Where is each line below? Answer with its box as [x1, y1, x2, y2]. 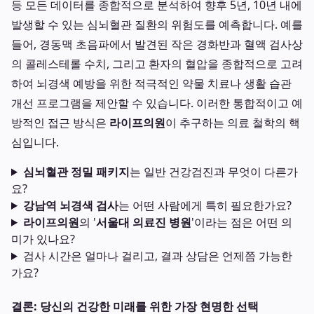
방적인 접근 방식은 [11, 115, 109, 130]
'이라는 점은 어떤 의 [191, 214, 292, 230]
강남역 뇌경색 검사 [22, 198, 118, 213]
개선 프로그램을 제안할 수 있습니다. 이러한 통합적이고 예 [11, 95, 303, 111]
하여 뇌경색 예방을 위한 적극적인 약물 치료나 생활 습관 [11, 76, 292, 91]
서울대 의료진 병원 [95, 214, 191, 230]
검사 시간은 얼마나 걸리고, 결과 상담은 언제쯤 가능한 [22, 248, 292, 264]
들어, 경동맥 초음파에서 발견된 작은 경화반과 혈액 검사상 [11, 36, 303, 52]
